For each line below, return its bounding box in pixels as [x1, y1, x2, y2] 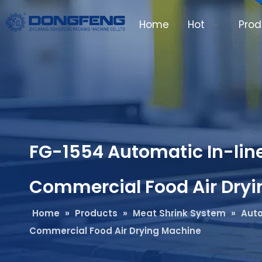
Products [75, 207, 118, 219]
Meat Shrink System [133, 207, 226, 219]
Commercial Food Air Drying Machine [29, 225, 201, 237]
